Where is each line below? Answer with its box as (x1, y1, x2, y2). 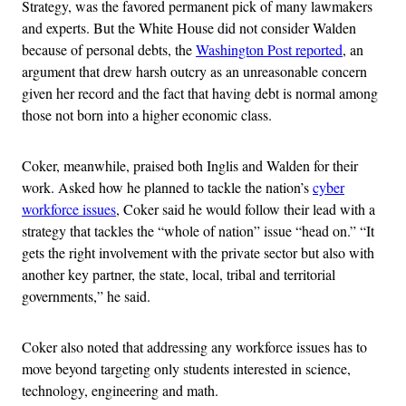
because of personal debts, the (22, 40, 196, 60)
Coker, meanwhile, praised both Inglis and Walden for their (22, 156, 358, 176)
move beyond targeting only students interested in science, (22, 359, 351, 379)
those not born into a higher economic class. (22, 105, 272, 125)
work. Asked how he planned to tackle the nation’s (22, 178, 313, 198)
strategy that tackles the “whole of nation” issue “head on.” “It (22, 221, 374, 241)
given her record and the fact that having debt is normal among (22, 83, 378, 103)
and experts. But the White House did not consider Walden (22, 18, 356, 38)
